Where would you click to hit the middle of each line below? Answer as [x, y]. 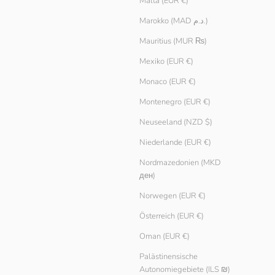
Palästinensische [168, 257]
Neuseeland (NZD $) [176, 122]
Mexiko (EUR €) [166, 62]
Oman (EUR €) [165, 237]
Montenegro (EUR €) [175, 102]
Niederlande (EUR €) [175, 143]
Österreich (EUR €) [172, 216]
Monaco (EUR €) [168, 82]
